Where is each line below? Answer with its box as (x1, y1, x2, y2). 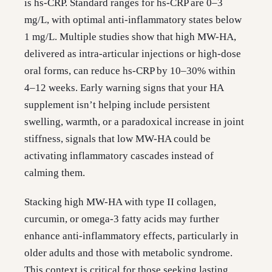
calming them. (24, 167, 85, 179)
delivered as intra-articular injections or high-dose (24, 48, 241, 60)
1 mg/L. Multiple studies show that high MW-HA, (24, 31, 236, 43)
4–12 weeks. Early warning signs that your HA (24, 82, 223, 94)
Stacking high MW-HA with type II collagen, (24, 196, 216, 208)
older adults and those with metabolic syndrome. (24, 247, 233, 259)
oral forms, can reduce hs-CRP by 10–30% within (24, 65, 236, 77)
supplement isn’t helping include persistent (24, 99, 210, 111)
